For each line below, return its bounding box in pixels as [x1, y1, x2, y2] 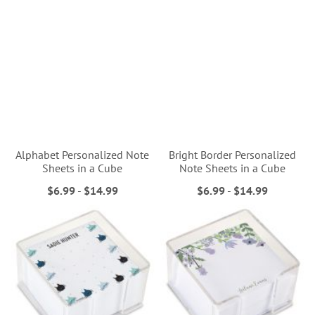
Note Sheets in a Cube [179, 161, 286, 176]
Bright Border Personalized [169, 148, 297, 162]
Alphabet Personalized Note [15, 148, 150, 162]
